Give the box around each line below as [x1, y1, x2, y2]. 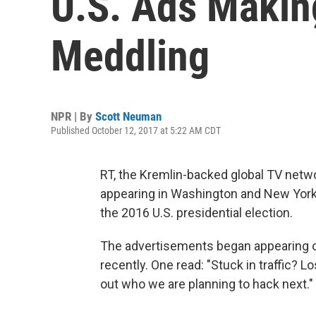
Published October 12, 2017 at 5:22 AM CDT [51, 125, 221, 136]
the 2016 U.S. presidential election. [100, 205, 293, 220]
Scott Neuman [95, 109, 162, 123]
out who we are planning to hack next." [100, 276, 313, 291]
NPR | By [51, 109, 95, 123]
